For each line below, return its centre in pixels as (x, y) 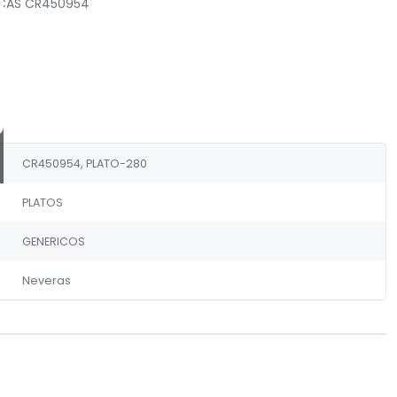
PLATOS (42, 202)
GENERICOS (53, 241)
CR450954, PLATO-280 (84, 163)
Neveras (46, 280)
